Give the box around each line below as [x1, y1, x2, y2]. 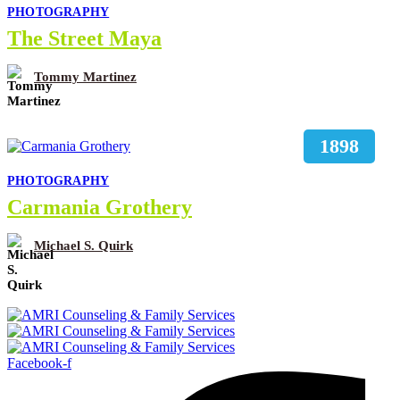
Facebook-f [7, 354, 71, 371]
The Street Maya [7, 26, 162, 50]
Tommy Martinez [34, 70, 137, 85]
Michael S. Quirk [34, 238, 133, 254]
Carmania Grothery [7, 195, 192, 219]
